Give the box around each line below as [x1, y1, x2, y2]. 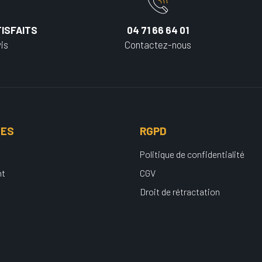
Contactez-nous [124, 39, 191, 50]
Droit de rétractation [140, 186, 220, 197]
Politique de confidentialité [140, 149, 244, 160]
